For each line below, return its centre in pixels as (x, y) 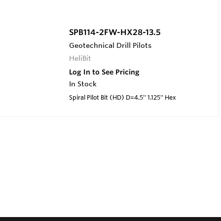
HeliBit (80, 58)
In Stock (83, 84)
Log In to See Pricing (104, 72)
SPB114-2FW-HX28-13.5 (115, 32)
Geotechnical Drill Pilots (110, 46)
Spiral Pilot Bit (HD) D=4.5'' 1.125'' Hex (122, 97)
